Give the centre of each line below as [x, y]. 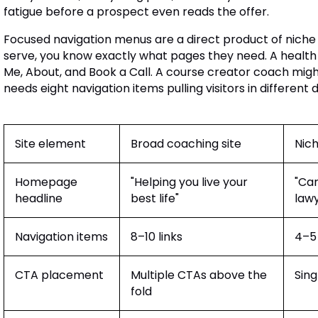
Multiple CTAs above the [198, 275]
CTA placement [59, 275]
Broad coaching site [186, 143]
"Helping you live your [189, 182]
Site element [50, 143]
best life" [154, 198]
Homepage [46, 182]
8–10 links [156, 236]
